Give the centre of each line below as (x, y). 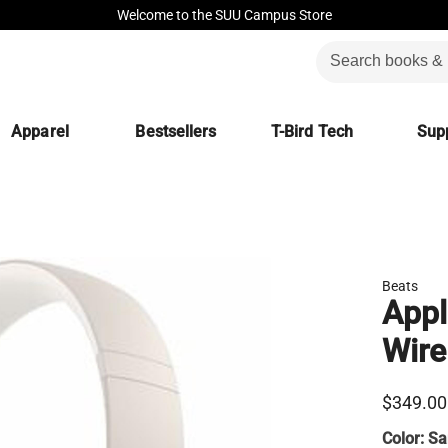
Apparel (40, 131)
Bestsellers (176, 131)
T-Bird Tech (312, 131)
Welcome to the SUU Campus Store (224, 15)
